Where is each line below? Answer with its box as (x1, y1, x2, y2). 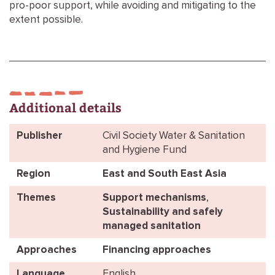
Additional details (9, 99, 122, 115)
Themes (17, 193, 56, 203)
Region (17, 169, 50, 179)
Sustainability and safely (103, 207, 223, 217)
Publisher (17, 131, 63, 141)
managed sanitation (103, 221, 201, 231)
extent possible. (9, 15, 83, 25)
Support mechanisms (103, 193, 206, 203)
